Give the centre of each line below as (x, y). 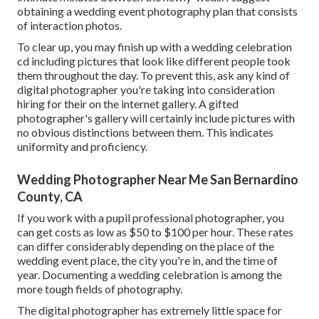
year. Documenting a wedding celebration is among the (150, 275)
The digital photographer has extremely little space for (150, 310)
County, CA (50, 197)
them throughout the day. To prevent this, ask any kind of (153, 75)
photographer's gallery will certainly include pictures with (156, 118)
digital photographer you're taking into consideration (146, 90)
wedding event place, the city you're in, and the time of (147, 261)
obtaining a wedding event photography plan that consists (157, 11)
